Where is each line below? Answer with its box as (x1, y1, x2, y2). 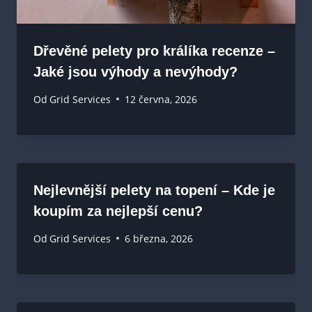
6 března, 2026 (125, 231, 194, 245)
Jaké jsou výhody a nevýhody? (33, 64, 237, 80)
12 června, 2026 (125, 92, 198, 106)
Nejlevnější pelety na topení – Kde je (33, 182, 275, 198)
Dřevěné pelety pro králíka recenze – (33, 43, 275, 59)
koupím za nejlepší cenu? (33, 203, 203, 219)
